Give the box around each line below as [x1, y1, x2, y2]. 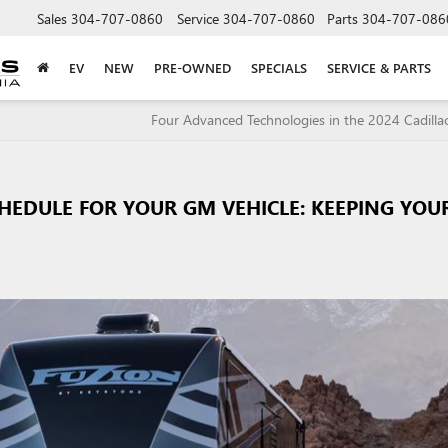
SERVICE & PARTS [327, 58, 431, 76]
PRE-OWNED [154, 58, 231, 76]
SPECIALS [251, 58, 307, 76]
